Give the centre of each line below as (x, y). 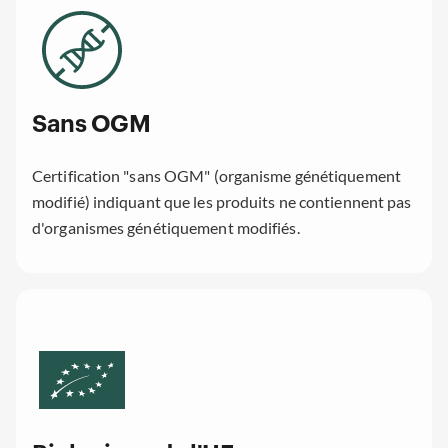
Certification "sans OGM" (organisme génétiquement (216, 175)
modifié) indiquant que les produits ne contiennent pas (222, 201)
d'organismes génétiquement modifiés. (166, 227)
